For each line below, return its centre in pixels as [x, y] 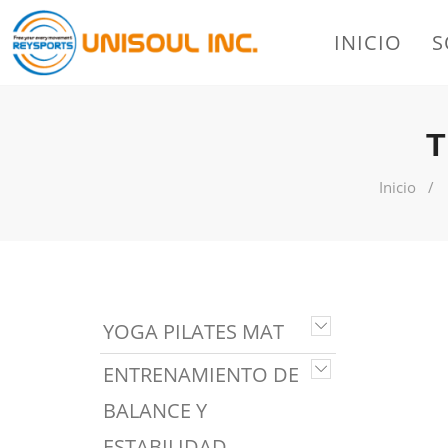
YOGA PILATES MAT [193, 331]
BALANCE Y [155, 410]
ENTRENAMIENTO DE [201, 374]
